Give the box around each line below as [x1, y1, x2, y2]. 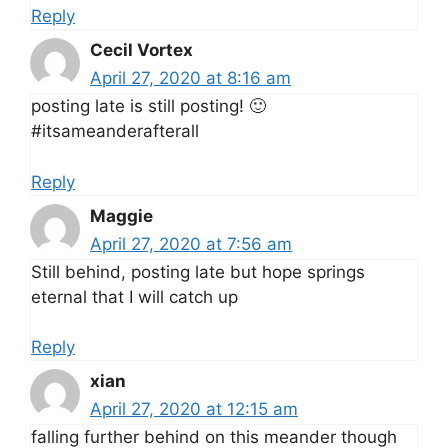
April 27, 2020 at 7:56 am [90, 233, 292, 254]
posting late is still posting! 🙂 [31, 96, 266, 117]
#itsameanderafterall [31, 121, 199, 142]
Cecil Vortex [90, 40, 193, 61]
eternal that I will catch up [31, 286, 238, 307]
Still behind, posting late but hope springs [31, 261, 365, 282]
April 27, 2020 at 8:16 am [90, 68, 291, 89]
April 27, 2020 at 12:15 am [90, 399, 298, 420]
